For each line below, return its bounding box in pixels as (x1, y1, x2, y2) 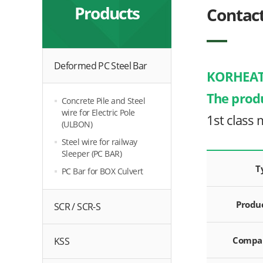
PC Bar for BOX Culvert (62, 166, 143, 177)
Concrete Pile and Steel (62, 95, 146, 106)
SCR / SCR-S (54, 200, 100, 213)
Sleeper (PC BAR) (62, 148, 122, 159)
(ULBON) (62, 119, 93, 130)
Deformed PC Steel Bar (54, 59, 147, 72)
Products (74, 1, 140, 24)
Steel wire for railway (62, 136, 137, 147)
